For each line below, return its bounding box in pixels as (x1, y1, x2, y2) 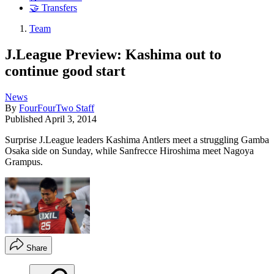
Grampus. (5, 156, 43, 167)
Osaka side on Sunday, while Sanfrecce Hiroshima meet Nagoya (5, 145, 254, 156)
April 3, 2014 (45, 113, 97, 124)
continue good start (5, 62, 125, 79)
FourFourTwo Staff (19, 102, 94, 113)
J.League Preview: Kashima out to (5, 46, 221, 62)
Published (5, 113, 45, 124)
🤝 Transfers (29, 2, 77, 13)
